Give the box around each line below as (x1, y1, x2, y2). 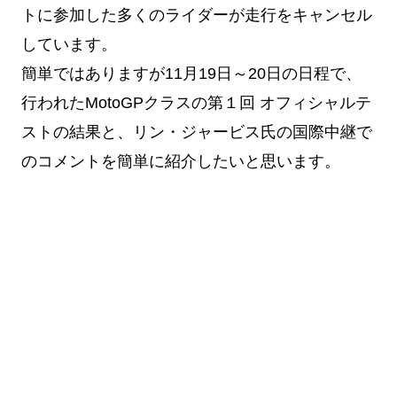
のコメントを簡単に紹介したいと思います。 (21, 152, 340, 171)
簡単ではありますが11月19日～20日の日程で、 (21, 65, 362, 83)
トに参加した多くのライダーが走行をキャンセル (21, 6, 372, 25)
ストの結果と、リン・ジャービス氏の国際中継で (21, 123, 372, 142)
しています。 (21, 35, 117, 54)
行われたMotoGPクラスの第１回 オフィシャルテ (21, 94, 371, 113)
